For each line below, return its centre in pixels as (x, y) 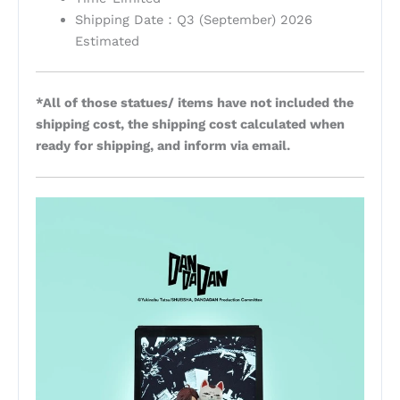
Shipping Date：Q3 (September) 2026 (193, 20)
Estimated (107, 42)
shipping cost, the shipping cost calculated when (190, 125)
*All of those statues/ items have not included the (194, 103)
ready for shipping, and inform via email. (162, 146)
